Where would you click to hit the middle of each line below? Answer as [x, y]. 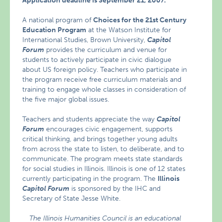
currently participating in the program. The [90, 179]
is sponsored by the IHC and [115, 189]
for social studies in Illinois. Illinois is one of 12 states [104, 169]
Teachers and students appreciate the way [90, 119]
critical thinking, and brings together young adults [100, 139]
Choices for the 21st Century [140, 20]
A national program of [58, 20]
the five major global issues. [66, 99]
